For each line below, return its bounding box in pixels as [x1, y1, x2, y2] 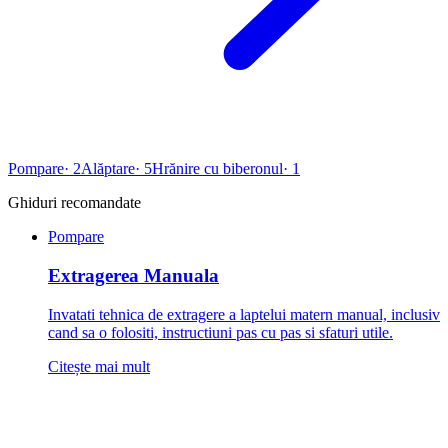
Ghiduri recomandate [8, 194, 141, 212]
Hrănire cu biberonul [152, 160, 283, 178]
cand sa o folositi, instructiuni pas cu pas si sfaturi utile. [48, 323, 393, 341]
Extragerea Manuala [48, 265, 219, 287]
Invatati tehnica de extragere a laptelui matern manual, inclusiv [48, 305, 440, 323]
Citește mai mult [48, 357, 150, 375]
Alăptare [81, 160, 135, 178]
